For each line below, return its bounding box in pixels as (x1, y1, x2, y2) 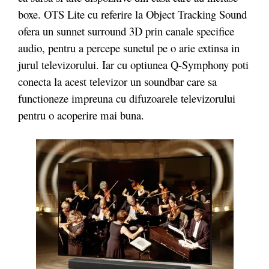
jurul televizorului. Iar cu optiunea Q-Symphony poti (18, 57, 249, 73)
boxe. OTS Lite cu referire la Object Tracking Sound (18, 7, 247, 22)
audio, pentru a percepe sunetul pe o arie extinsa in (18, 40, 240, 56)
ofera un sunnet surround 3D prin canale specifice (18, 23, 234, 39)
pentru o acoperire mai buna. (18, 107, 144, 123)
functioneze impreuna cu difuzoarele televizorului (18, 91, 235, 106)
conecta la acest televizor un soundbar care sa (18, 74, 217, 89)
